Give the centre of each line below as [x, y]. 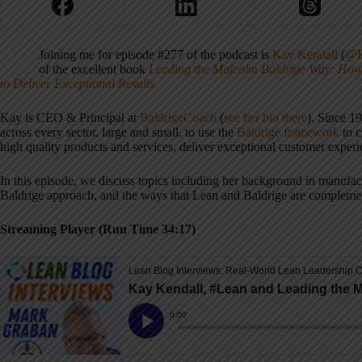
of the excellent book [94, 69]
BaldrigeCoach [178, 118]
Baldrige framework [288, 133]
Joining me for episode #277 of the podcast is [156, 55]
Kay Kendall [305, 55]
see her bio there [265, 118]
